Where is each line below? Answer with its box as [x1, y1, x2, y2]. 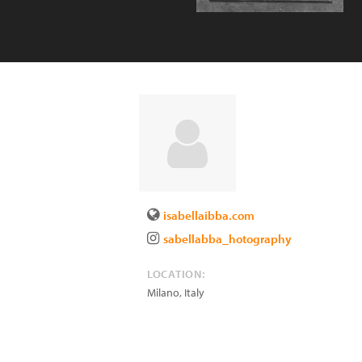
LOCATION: [147, 267, 205, 281]
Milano [147, 285, 179, 300]
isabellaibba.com [163, 208, 255, 223]
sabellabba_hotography [163, 231, 292, 246]
